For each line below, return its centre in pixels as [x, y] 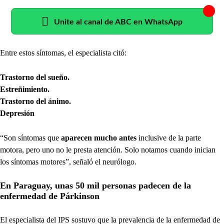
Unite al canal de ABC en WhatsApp [118, 22]
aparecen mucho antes [100, 137]
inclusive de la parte [170, 137]
